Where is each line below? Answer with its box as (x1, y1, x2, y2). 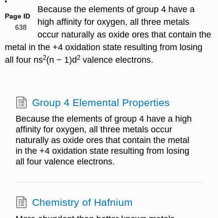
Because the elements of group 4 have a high (15, 114, 192, 124)
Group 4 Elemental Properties (32, 96, 170, 108)
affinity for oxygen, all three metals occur (15, 125, 172, 135)
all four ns (5, 55, 43, 65)
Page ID (5, 12, 31, 20)
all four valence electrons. (15, 157, 115, 167)
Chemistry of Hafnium (32, 197, 133, 208)
